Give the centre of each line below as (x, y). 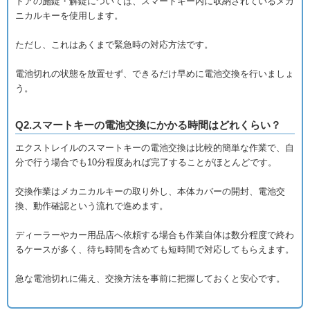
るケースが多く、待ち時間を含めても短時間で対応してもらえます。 (155, 249)
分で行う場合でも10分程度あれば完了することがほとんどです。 (146, 162)
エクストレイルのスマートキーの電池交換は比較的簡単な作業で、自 (155, 148)
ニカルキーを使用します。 (69, 16)
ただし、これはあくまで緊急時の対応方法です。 (114, 45)
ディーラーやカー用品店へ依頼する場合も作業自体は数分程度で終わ (155, 235)
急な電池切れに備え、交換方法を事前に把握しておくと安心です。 (150, 279)
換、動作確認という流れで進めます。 (92, 206)
